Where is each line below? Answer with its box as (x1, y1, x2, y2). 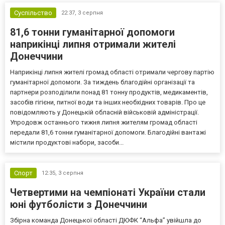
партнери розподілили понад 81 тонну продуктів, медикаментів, (10, 88, 208, 96)
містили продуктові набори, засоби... (10, 138, 124, 146)
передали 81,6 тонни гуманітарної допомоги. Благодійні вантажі (10, 128, 206, 136)
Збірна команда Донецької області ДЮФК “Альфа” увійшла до (10, 216, 201, 224)
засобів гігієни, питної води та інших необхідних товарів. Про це (10, 98, 205, 106)
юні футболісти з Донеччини (10, 198, 147, 210)
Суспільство (14, 9, 52, 17)
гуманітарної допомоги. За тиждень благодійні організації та (10, 78, 195, 86)
